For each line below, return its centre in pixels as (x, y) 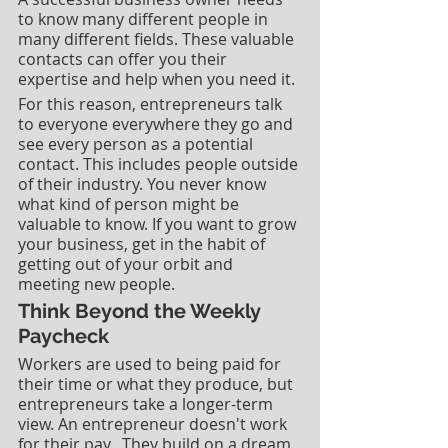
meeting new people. (98, 283)
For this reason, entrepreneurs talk (152, 103)
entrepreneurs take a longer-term (147, 403)
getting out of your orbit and (127, 263)
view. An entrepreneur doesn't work (154, 423)
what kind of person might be (130, 203)
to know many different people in (145, 18)
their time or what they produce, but (157, 383)
